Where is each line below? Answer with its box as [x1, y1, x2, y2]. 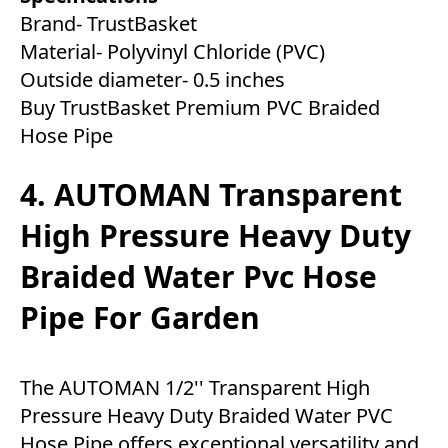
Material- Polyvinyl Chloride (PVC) [20, 38, 325, 66]
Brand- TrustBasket [20, 10, 197, 38]
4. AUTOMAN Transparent [20, 174, 402, 216]
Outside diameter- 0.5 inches [20, 66, 285, 94]
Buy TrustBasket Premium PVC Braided [20, 94, 380, 122]
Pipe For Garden [20, 297, 260, 339]
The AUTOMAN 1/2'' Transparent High [20, 374, 370, 402]
